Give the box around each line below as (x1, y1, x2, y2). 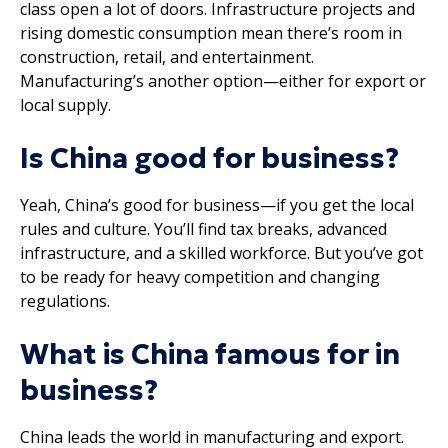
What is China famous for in (20, 336, 400, 372)
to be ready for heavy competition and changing (20, 265, 380, 288)
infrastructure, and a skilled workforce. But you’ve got (20, 241, 423, 264)
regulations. (20, 289, 110, 312)
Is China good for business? (20, 140, 399, 176)
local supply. (20, 93, 111, 116)
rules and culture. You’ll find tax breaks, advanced (20, 217, 387, 240)
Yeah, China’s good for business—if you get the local (20, 193, 414, 216)
